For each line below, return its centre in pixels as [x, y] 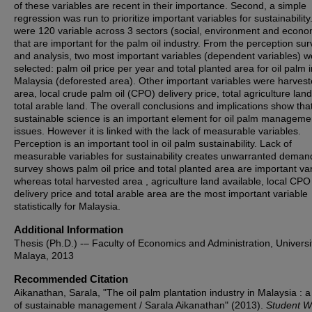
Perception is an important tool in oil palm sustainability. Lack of [153, 143]
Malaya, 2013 [44, 256]
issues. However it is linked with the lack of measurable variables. [157, 131]
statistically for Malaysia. [67, 206]
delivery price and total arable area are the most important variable [161, 194]
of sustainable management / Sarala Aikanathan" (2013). [140, 305]
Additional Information [69, 229]
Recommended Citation [71, 279]
